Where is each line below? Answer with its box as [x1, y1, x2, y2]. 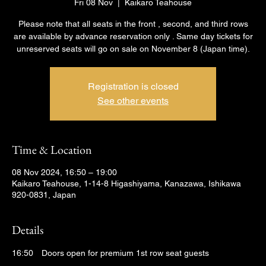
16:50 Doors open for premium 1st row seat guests [12, 248, 209, 258]
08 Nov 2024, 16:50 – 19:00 [12, 167, 117, 177]
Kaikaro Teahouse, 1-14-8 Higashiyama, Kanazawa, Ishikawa [12, 179, 241, 188]
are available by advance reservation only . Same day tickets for [13, 31, 253, 41]
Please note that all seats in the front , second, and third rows [18, 19, 248, 28]
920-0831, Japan [12, 190, 76, 199]
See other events [97, 95, 169, 106]
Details [12, 222, 43, 237]
